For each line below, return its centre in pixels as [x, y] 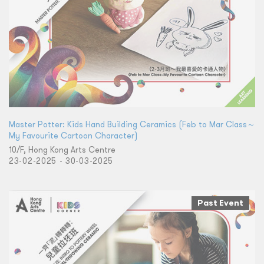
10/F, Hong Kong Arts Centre [62, 149]
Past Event [220, 202]
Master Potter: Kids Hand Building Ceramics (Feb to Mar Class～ [132, 124]
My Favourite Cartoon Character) [73, 135]
